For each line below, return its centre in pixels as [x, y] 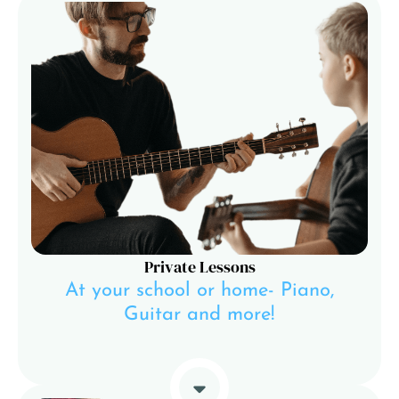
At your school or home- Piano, [199, 290]
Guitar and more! [199, 314]
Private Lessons [199, 266]
